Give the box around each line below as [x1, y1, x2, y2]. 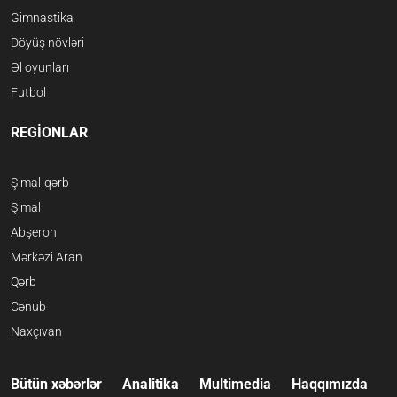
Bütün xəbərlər [11, 376, 102, 393]
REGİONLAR [11, 124, 88, 142]
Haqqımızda [292, 376, 368, 393]
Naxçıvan [11, 324, 62, 339]
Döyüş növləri [11, 35, 84, 51]
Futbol [11, 85, 46, 100]
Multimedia [199, 376, 271, 393]
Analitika [122, 376, 179, 393]
